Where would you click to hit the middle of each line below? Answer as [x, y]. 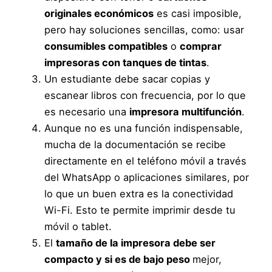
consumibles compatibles [106, 46]
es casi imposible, [198, 14]
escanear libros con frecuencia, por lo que [145, 96]
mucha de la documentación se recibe [135, 145]
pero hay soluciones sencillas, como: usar [144, 30]
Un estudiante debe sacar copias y [127, 79]
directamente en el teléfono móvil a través [146, 161]
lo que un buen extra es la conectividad [139, 194]
